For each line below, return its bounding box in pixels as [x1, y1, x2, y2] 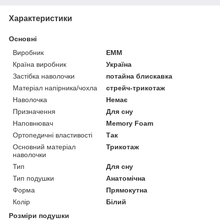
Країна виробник [13, 60, 66, 68]
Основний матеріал [13, 142, 76, 151]
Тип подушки [13, 174, 54, 182]
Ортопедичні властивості [13, 131, 92, 139]
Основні [9, 34, 37, 43]
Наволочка [13, 95, 47, 104]
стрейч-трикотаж [106, 83, 165, 92]
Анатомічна [106, 174, 146, 182]
